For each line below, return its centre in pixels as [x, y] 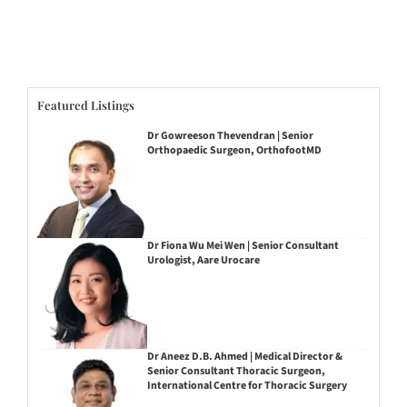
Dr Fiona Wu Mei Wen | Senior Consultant [243, 246]
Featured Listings [86, 105]
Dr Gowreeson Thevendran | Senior [230, 135]
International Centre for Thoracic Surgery [247, 386]
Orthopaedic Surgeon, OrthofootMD [234, 150]
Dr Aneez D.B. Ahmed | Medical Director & [244, 357]
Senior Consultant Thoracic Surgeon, [236, 372]
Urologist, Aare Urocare [203, 261]
